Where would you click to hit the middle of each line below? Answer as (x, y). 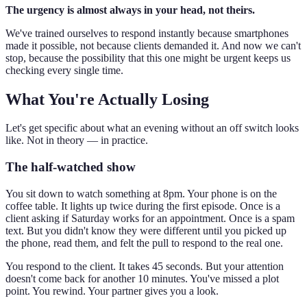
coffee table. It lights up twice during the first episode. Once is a (143, 206)
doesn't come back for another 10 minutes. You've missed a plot (142, 278)
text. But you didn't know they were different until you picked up (146, 230)
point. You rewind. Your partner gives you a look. (112, 291)
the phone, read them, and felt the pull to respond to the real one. (144, 243)
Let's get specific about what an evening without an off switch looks (152, 128)
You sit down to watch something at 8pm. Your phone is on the (141, 193)
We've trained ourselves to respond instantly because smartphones (147, 33)
